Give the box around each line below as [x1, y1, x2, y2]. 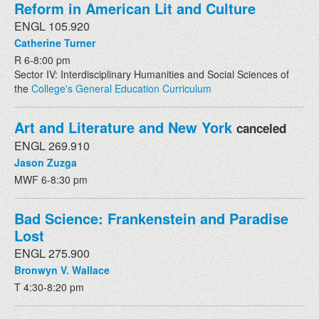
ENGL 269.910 [14, 137, 90, 154]
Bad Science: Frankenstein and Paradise [14, 207, 288, 229]
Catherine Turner [14, 35, 95, 50]
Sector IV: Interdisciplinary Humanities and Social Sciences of [14, 66, 289, 81]
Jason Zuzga [14, 155, 77, 169]
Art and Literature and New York [14, 116, 232, 137]
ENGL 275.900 [14, 244, 90, 261]
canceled [236, 119, 286, 137]
